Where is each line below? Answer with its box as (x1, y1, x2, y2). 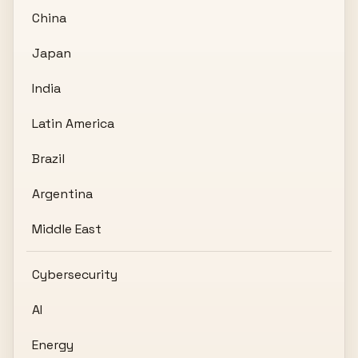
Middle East (32, 220, 102, 237)
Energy (32, 336, 74, 353)
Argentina (32, 185, 93, 202)
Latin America (32, 114, 115, 132)
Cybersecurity (32, 265, 118, 283)
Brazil (32, 149, 66, 167)
